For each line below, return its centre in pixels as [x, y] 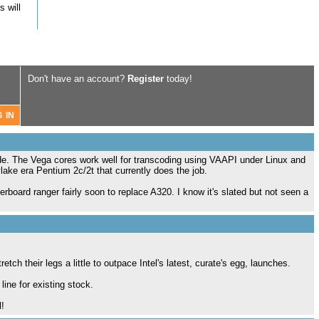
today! [178, 79]
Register [146, 79]
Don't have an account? [78, 79]
